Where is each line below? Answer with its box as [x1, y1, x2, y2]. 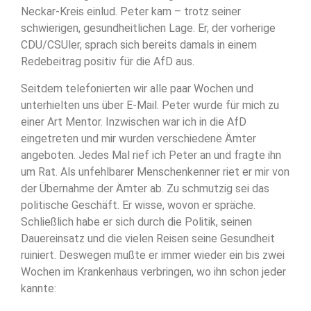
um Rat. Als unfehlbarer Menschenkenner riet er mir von [21, 165, 289, 178]
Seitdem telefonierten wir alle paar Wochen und [21, 81, 253, 95]
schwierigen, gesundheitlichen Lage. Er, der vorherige [21, 22, 276, 35]
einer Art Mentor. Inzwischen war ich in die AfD [21, 115, 246, 128]
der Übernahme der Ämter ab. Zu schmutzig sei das [21, 181, 269, 195]
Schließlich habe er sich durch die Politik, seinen [21, 215, 252, 228]
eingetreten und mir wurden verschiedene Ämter [21, 131, 256, 145]
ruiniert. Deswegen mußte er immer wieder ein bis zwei [21, 248, 285, 262]
